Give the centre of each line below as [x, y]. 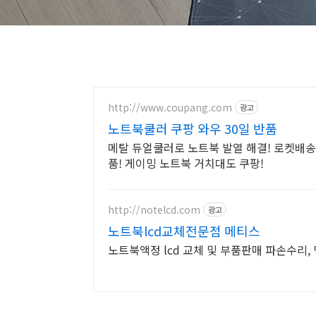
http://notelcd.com [154, 209]
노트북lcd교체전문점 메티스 [184, 231]
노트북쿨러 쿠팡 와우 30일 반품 [193, 128]
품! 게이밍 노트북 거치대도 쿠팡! [186, 163]
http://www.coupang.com [170, 107]
